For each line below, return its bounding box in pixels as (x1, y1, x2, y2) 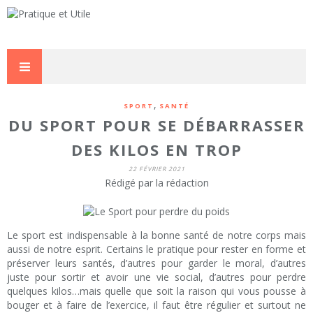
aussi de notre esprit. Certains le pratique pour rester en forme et (7, 242, 306, 256)
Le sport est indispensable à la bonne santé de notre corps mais (7, 228, 306, 242)
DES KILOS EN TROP (71, 140, 242, 160)
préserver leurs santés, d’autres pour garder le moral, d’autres (7, 256, 306, 270)
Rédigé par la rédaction (104, 176, 209, 189)
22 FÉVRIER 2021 (128, 165, 185, 173)
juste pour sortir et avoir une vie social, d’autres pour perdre (7, 270, 306, 284)
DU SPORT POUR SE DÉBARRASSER (8, 115, 305, 136)
